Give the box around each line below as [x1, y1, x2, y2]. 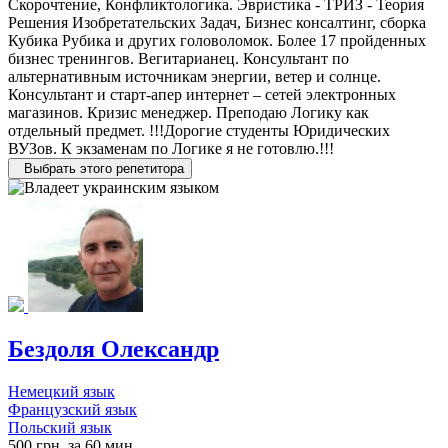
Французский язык [8, 400, 137, 418]
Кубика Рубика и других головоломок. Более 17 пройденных [8, 31, 426, 49]
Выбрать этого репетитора [24, 160, 184, 176]
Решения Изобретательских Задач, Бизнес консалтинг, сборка [8, 13, 426, 31]
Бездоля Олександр [8, 335, 219, 362]
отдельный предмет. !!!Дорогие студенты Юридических [8, 121, 390, 139]
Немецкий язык [8, 382, 115, 400]
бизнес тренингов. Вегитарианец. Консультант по [8, 49, 349, 67]
